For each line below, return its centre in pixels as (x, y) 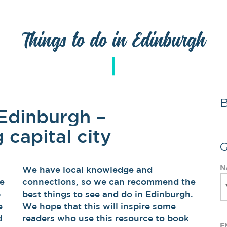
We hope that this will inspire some (99, 206)
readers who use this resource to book (106, 218)
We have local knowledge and (87, 169)
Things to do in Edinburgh (113, 40)
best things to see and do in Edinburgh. (108, 194)
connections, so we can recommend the (109, 181)
